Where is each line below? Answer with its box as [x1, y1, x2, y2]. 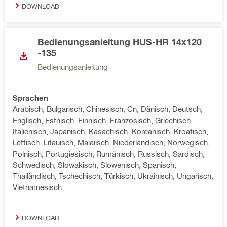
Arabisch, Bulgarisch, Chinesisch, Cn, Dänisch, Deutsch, [13, 104, 203, 113]
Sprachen [13, 93, 48, 102]
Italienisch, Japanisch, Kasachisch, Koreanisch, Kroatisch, [13, 127, 208, 136]
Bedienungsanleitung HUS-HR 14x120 [37, 36, 202, 47]
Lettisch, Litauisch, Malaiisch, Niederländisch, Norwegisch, [13, 138, 210, 147]
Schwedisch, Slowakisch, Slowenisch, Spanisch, [13, 160, 176, 169]
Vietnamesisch [13, 182, 62, 192]
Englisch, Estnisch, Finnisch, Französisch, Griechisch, [13, 116, 193, 125]
